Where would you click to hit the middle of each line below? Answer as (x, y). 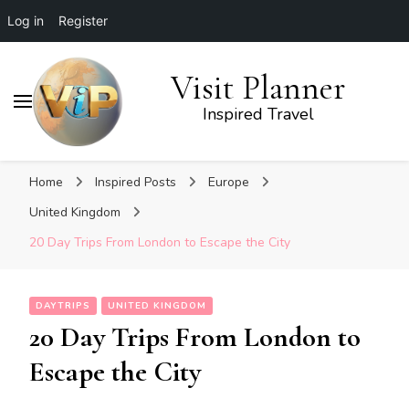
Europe (231, 182)
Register (83, 21)
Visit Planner (258, 88)
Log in (26, 21)
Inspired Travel (258, 114)
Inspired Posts (137, 182)
